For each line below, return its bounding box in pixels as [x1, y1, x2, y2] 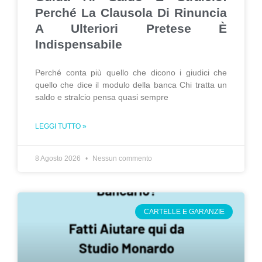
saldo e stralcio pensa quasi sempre [35, 92, 168, 102]
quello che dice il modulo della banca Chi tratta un [35, 80, 227, 89]
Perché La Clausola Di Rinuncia [35, 6, 227, 19]
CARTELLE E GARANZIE [143, 208, 225, 216]
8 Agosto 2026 [35, 154, 82, 163]
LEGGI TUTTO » [35, 122, 87, 130]
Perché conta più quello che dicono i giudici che [35, 68, 227, 77]
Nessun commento [91, 154, 152, 163]
